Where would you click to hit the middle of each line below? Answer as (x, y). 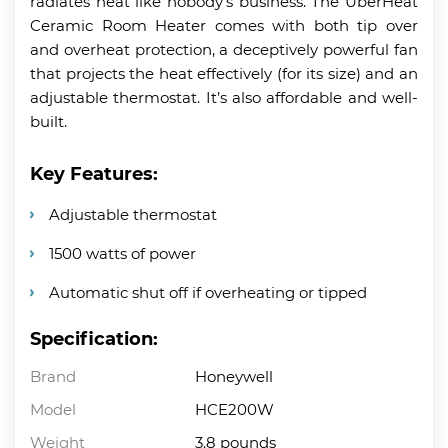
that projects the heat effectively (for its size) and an (224, 73)
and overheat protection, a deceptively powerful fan (224, 49)
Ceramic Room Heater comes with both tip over (224, 25)
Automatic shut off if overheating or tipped (208, 292)
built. (48, 121)
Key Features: (94, 173)
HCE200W (235, 409)
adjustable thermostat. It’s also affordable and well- (224, 97)
